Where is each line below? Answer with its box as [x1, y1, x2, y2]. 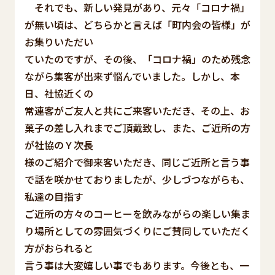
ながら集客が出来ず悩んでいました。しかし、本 [25, 68, 240, 83]
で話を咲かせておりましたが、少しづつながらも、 [25, 171, 250, 187]
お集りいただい [25, 34, 93, 49]
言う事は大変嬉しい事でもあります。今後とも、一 [25, 257, 249, 273]
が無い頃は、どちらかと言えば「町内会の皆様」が [25, 17, 250, 32]
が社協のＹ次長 [25, 137, 93, 152]
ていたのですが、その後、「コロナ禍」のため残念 [25, 51, 250, 66]
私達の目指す [25, 188, 83, 204]
